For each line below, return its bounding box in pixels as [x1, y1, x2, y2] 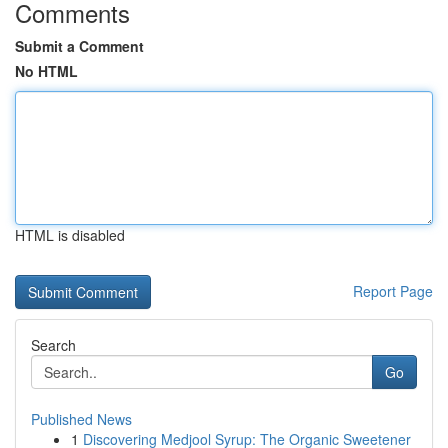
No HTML [15, 61, 78, 81]
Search [31, 335, 76, 355]
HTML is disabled [15, 225, 125, 245]
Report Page [353, 281, 433, 301]
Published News [31, 409, 132, 429]
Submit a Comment [15, 36, 144, 56]
